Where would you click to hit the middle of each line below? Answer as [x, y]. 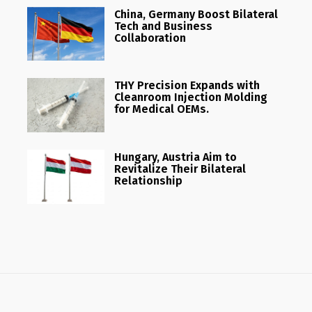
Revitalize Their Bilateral [180, 169]
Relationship [148, 181]
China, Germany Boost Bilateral [196, 14]
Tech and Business [163, 26]
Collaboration [150, 38]
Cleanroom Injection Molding [190, 97]
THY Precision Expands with [187, 86]
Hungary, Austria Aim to [175, 157]
